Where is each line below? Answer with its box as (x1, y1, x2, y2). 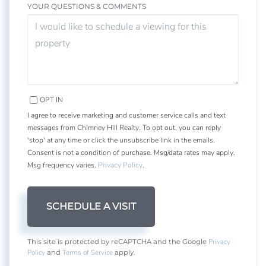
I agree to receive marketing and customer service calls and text (27, 110, 226, 120)
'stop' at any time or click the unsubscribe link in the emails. (27, 135, 215, 145)
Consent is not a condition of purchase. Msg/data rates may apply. (27, 147, 235, 157)
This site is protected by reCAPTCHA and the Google (27, 237, 208, 246)
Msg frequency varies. (27, 160, 98, 170)
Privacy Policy (98, 160, 142, 170)
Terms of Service (62, 247, 113, 257)
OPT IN (40, 94, 63, 104)
